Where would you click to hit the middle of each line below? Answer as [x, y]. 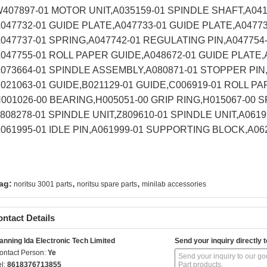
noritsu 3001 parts [43, 184]
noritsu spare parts [107, 184]
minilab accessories [174, 184]
